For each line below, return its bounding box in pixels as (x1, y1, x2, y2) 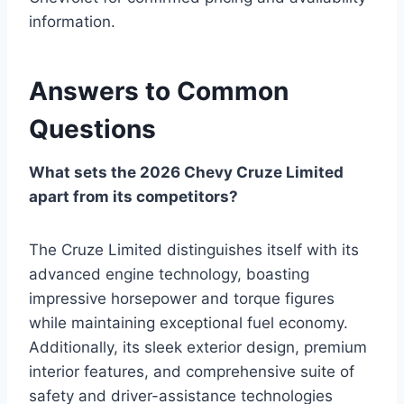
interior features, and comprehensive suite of (29, 362, 354, 381)
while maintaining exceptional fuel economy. (29, 313, 348, 332)
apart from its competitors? (29, 187, 238, 206)
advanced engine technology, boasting (29, 264, 309, 283)
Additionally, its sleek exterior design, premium (29, 337, 367, 356)
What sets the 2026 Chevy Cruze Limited (29, 162, 344, 181)
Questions (29, 113, 156, 144)
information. (29, 12, 115, 31)
